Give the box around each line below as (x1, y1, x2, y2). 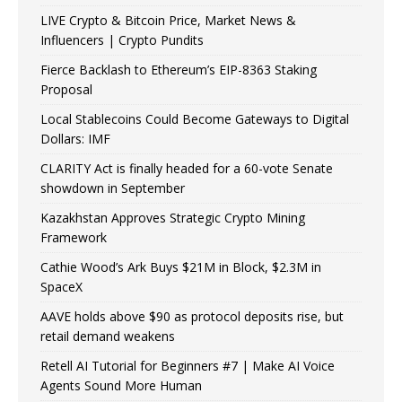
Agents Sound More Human (40, 377, 202, 395)
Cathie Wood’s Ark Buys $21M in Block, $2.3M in (40, 258, 321, 276)
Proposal (40, 81, 92, 99)
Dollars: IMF (40, 130, 110, 148)
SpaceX (40, 278, 83, 296)
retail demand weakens (40, 328, 175, 345)
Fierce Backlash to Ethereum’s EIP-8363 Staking (40, 61, 317, 79)
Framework (40, 229, 107, 247)
